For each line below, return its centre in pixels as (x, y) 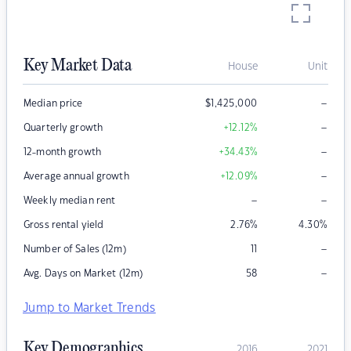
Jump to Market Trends (89, 309)
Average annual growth (76, 177)
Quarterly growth (63, 128)
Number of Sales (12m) (75, 250)
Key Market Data (78, 66)
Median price (53, 104)
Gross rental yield (64, 225)
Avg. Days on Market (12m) (83, 274)
